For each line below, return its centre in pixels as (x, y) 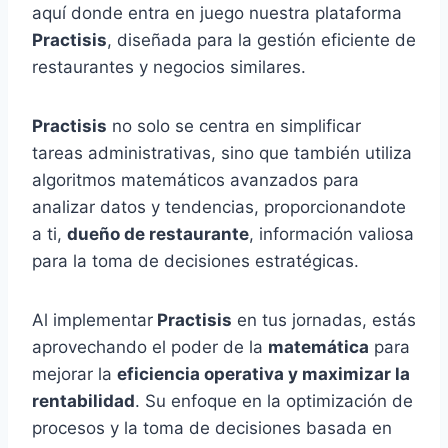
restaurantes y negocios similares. (169, 67)
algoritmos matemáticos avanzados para (195, 180)
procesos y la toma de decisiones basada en (212, 428)
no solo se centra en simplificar (234, 126)
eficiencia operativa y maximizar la (263, 374)
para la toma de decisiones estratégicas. (195, 261)
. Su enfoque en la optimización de (274, 401)
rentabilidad (83, 401)
